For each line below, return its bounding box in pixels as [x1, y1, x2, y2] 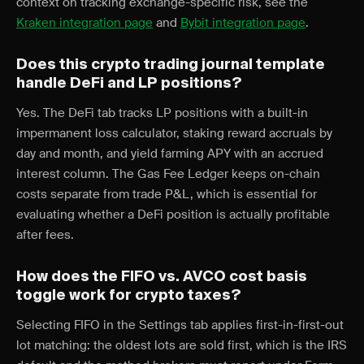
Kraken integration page [16, 15, 153, 31]
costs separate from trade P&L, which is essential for [16, 186, 317, 202]
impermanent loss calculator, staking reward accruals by [16, 125, 332, 141]
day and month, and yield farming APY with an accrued [16, 145, 323, 162]
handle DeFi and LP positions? [16, 76, 242, 91]
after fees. [16, 227, 74, 243]
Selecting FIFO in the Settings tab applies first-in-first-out [16, 317, 344, 333]
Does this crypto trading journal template [16, 58, 325, 72]
